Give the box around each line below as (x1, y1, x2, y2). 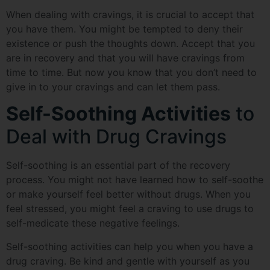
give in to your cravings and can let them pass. (6, 81, 220, 93)
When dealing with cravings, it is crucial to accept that (6, 8, 254, 20)
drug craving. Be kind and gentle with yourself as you (6, 254, 250, 267)
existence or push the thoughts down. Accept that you (6, 37, 255, 49)
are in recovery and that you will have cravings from (6, 52, 245, 64)
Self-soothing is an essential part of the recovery (6, 159, 230, 172)
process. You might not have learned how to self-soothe (6, 174, 263, 186)
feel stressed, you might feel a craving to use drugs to (6, 202, 254, 215)
